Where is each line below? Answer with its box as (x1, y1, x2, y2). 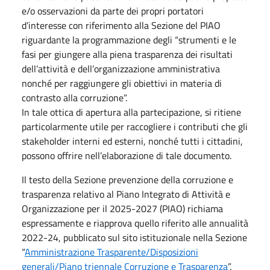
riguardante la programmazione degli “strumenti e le (22, 32, 236, 47)
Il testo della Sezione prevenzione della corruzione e (22, 172, 233, 187)
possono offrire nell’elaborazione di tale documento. (22, 148, 231, 163)
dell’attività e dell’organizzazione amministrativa (22, 61, 220, 76)
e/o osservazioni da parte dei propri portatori (22, 3, 204, 18)
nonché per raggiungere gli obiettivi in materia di (22, 75, 222, 90)
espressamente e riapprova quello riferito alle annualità (22, 215, 248, 230)
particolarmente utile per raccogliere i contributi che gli (22, 119, 248, 134)
